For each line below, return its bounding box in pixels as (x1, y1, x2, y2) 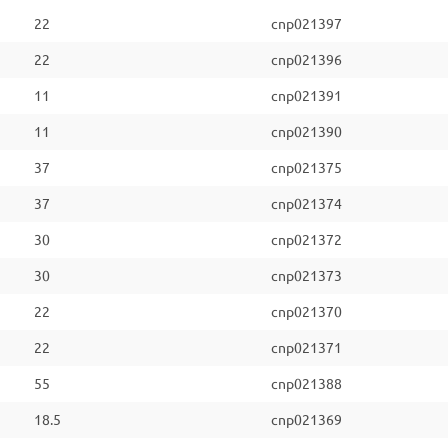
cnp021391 (271, 88, 342, 104)
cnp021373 (271, 268, 342, 284)
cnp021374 (271, 196, 342, 212)
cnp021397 (271, 16, 342, 32)
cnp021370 (271, 304, 342, 320)
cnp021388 (271, 376, 342, 392)
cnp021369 (271, 412, 342, 428)
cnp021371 (271, 340, 342, 356)
